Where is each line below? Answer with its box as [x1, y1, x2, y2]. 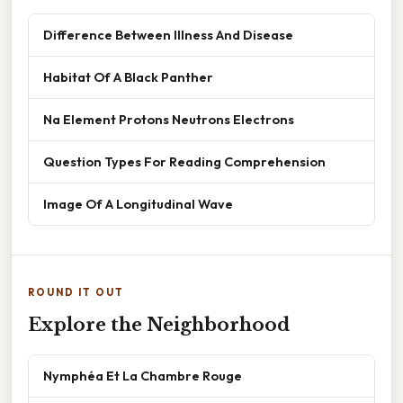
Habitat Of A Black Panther [43, 68, 213, 86]
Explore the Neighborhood [28, 314, 290, 336]
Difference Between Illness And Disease [43, 26, 293, 44]
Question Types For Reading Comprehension [43, 153, 326, 171]
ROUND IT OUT [28, 286, 124, 300]
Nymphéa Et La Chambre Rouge [43, 367, 242, 385]
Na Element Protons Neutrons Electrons [43, 111, 294, 129]
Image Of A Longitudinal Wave [43, 195, 233, 213]
